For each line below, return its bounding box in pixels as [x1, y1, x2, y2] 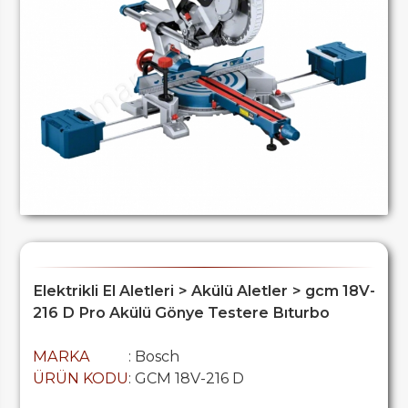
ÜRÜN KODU [32, 369, 128, 388]
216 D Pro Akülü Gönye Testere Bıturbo [32, 303, 330, 322]
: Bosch [127, 347, 179, 366]
